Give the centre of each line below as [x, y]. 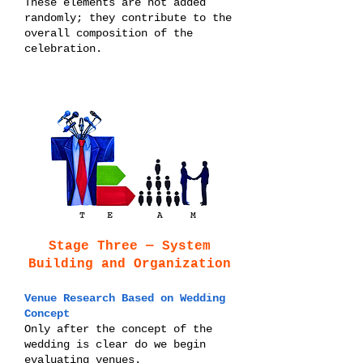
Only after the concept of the [118, 329]
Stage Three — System [130, 246]
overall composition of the [109, 33]
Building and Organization [130, 264]
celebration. [63, 49]
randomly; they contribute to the [128, 18]
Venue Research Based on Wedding [125, 298]
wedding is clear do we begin [115, 344]
